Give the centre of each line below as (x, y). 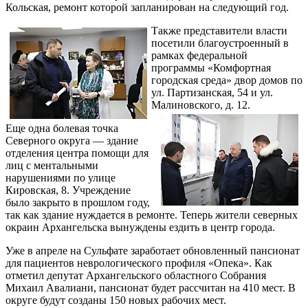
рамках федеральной (199, 55)
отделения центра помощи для (77, 153)
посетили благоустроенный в (220, 43)
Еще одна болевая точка (62, 128)
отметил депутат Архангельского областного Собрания (136, 275)
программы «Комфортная (211, 68)
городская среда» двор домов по (227, 80)
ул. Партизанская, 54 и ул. (212, 92)
